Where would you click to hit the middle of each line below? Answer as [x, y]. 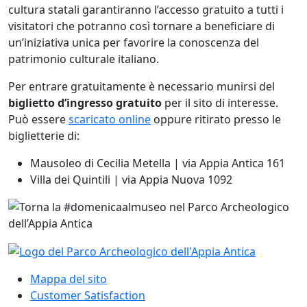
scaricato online [110, 119]
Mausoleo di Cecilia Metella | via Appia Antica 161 [158, 163]
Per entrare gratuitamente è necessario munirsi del [142, 86]
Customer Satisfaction [88, 296]
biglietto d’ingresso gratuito [85, 102]
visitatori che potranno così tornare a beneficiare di [142, 26]
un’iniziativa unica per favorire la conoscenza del [134, 42]
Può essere [38, 119]
